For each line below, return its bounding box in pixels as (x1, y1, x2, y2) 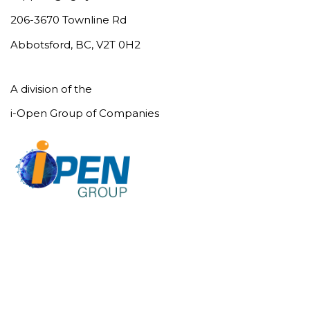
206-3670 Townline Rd (10, 13, 127, 27)
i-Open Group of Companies (10, 106, 159, 120)
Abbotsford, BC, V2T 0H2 (10, 38, 140, 52)
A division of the (10, 82, 92, 96)
